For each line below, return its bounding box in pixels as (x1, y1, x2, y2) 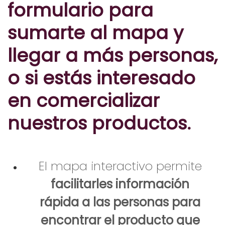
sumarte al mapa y (8, 20, 183, 46)
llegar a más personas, (8, 42, 217, 68)
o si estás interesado (8, 65, 195, 91)
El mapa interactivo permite (38, 157, 202, 174)
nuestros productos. (8, 110, 196, 136)
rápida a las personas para (40, 193, 200, 210)
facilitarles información (51, 175, 189, 192)
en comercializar (8, 87, 160, 114)
